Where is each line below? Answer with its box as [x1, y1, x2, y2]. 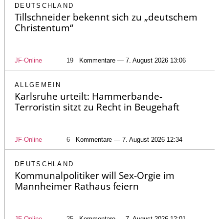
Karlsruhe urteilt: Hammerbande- [15, 89, 162, 103]
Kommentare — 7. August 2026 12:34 [76, 135, 182, 143]
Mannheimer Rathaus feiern [15, 179, 139, 193]
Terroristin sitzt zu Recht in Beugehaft [15, 100, 179, 113]
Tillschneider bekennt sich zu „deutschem [15, 10, 197, 23]
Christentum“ [15, 21, 73, 34]
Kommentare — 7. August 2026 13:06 [79, 56, 186, 64]
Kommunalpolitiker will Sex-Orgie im [15, 169, 175, 182]
